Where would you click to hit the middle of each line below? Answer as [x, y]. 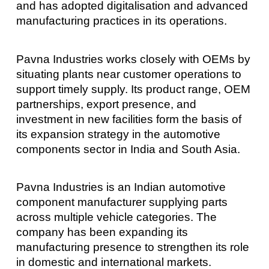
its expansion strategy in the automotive [118, 134]
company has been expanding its [102, 232]
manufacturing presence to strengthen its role [132, 247]
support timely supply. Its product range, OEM [133, 89]
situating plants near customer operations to [128, 74]
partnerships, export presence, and [106, 104]
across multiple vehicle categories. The [116, 217]
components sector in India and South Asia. [128, 149]
